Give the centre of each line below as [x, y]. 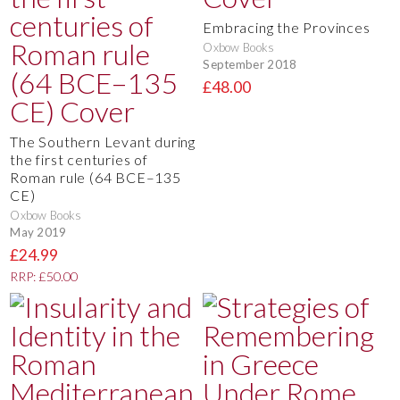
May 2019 [38, 232]
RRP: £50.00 [44, 277]
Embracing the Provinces [287, 27]
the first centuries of [79, 159]
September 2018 [250, 64]
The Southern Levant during [103, 142]
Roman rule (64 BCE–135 [96, 177]
